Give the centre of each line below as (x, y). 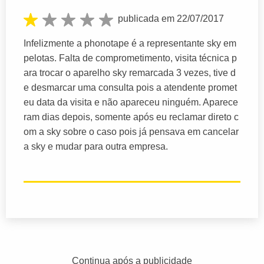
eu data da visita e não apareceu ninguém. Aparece (131, 102)
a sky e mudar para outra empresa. (96, 146)
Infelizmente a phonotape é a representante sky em (130, 43)
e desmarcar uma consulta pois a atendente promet (130, 87)
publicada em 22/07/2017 (171, 19)
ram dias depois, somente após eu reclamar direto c (131, 117)
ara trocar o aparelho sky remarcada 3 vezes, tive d (130, 72)
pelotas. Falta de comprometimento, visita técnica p (130, 58)
